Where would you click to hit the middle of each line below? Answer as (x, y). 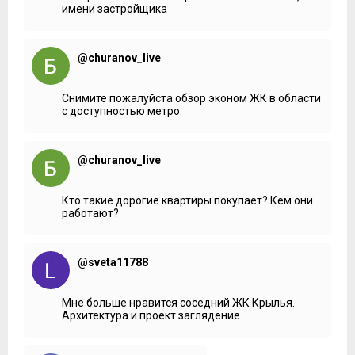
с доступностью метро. (122, 111)
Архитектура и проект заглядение (151, 315)
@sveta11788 (113, 262)
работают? (90, 213)
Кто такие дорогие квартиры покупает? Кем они (187, 200)
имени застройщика (115, 8)
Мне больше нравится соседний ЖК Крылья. (178, 302)
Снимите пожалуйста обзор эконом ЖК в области (191, 98)
